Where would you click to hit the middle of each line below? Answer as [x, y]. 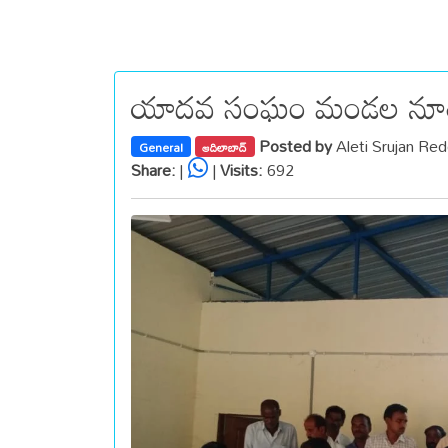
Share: [153, 169]
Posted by [298, 145]
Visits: [241, 169]
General [160, 146]
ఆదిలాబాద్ [225, 146]
